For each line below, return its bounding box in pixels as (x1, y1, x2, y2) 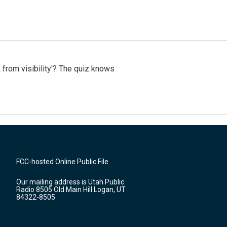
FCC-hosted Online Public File (16, 158, 108, 166)
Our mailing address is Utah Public (16, 178, 124, 186)
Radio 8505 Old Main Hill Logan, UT (16, 185, 126, 194)
